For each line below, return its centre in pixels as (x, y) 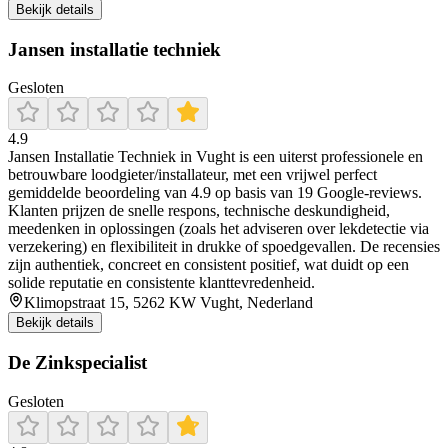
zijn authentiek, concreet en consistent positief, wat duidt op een (208, 265)
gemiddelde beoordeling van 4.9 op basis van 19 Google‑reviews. (215, 193)
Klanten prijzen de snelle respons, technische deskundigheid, (199, 211)
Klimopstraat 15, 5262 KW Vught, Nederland (168, 303)
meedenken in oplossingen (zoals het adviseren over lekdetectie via (218, 229)
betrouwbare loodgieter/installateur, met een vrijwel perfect (192, 175)
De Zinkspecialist (77, 363)
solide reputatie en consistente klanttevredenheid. (161, 283)
